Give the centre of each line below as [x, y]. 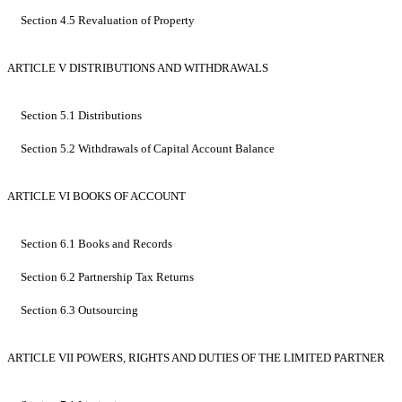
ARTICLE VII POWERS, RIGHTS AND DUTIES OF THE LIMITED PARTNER [196, 358]
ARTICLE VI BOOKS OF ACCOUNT [96, 197]
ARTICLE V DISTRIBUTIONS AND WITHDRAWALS [138, 68]
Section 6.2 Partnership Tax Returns [107, 277]
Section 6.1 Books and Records [96, 244]
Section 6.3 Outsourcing [79, 310]
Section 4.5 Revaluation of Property [108, 21]
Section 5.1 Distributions [81, 116]
